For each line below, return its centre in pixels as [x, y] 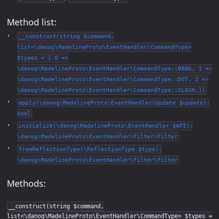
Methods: [26, 183]
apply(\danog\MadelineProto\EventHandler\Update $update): [114, 103]
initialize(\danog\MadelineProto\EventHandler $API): [106, 126]
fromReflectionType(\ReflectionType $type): [90, 149]
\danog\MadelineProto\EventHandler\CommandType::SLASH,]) [111, 90]
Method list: [32, 22]
